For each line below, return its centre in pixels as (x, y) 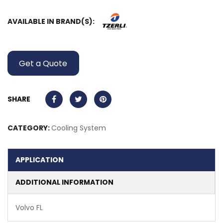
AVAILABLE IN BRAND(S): (51, 22)
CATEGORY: (29, 128)
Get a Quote (43, 63)
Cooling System (79, 128)
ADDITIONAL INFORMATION (64, 182)
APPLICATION (40, 160)
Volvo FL (29, 208)
